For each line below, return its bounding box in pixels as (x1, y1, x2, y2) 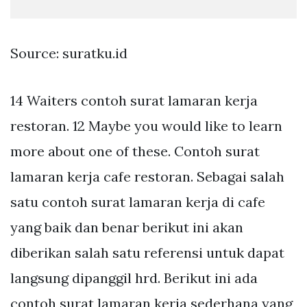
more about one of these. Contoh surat (10, 143, 260, 160)
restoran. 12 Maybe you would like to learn (10, 117, 282, 135)
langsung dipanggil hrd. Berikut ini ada (10, 269, 258, 287)
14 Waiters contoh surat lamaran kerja (10, 92, 258, 110)
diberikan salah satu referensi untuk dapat (10, 244, 284, 262)
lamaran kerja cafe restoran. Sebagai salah (10, 168, 284, 186)
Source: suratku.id (10, 45, 127, 62)
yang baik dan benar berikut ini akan (10, 219, 243, 236)
